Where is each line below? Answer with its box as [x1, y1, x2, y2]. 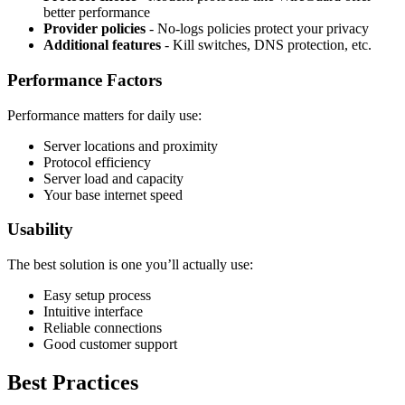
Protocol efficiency [43, 154, 151, 170]
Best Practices [7, 371, 138, 394]
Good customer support [43, 336, 177, 353]
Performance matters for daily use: [7, 107, 202, 123]
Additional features [43, 37, 161, 53]
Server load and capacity [43, 170, 184, 186]
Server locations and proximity [43, 137, 218, 154]
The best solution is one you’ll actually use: [7, 257, 253, 273]
